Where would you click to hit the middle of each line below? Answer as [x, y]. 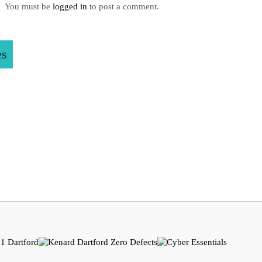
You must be [28, 6]
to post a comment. [123, 6]
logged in [70, 6]
